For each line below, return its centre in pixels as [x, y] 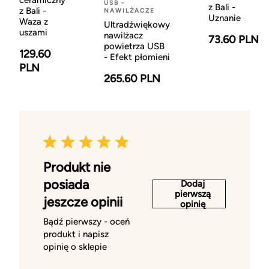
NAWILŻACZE [129, 11]
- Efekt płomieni [137, 57]
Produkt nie [77, 168]
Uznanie [225, 18]
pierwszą [193, 194]
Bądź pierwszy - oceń [86, 222]
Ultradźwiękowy [137, 25]
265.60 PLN [132, 79]
